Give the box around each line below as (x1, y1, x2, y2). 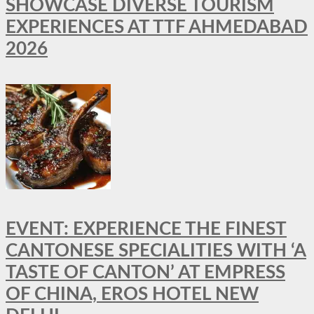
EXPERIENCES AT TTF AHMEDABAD (6, 18, 308, 36)
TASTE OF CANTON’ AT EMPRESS (6, 263, 285, 282)
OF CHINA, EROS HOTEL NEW (6, 285, 259, 303)
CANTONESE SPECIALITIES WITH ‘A (6, 241, 306, 260)
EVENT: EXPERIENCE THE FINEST (6, 219, 287, 238)
